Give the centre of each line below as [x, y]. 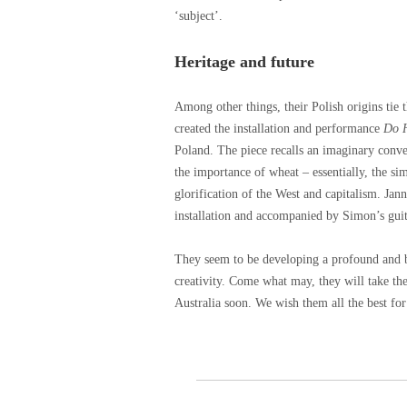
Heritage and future [244, 62]
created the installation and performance [279, 129]
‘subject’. [199, 16]
